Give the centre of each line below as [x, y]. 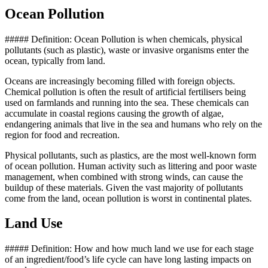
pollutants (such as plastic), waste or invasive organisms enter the [127, 50]
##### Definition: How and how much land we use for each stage [129, 249]
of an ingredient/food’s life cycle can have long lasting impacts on [128, 260]
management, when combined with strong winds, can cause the [124, 176]
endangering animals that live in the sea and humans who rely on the [133, 124]
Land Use [34, 223]
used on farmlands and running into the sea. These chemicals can [127, 102]
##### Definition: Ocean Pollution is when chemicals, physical [124, 39]
